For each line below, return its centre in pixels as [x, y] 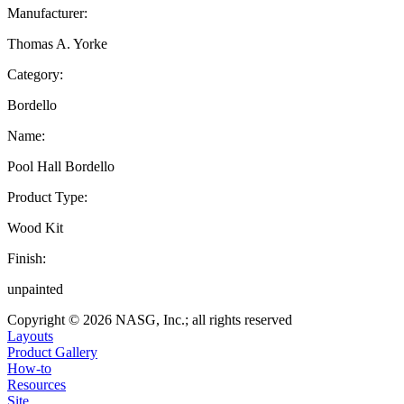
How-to [29, 368]
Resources [37, 384]
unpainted [35, 289]
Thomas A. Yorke [57, 43]
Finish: [27, 258]
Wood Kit [35, 227]
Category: [35, 74]
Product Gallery [52, 352]
